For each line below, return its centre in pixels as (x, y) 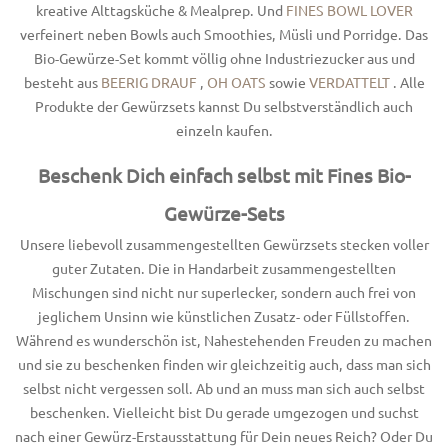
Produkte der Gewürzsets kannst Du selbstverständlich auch (224, 105)
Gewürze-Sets (224, 213)
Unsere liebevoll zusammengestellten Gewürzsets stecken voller (224, 243)
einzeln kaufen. (224, 129)
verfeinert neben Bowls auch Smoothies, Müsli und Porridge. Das (224, 33)
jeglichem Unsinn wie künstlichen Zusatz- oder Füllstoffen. (224, 315)
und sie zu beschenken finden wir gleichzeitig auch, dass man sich (224, 363)
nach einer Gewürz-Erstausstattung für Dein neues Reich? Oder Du (224, 435)
